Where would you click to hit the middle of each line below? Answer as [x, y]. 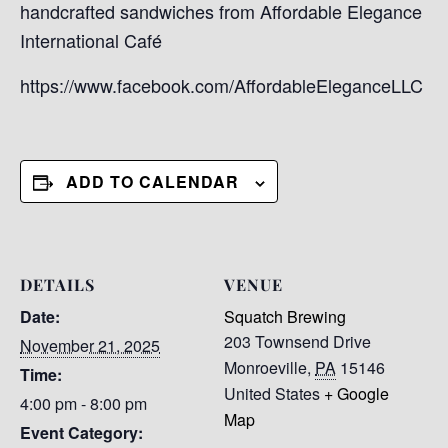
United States [272, 394]
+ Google [356, 394]
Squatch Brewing [285, 317]
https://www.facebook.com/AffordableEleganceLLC [221, 85]
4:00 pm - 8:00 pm [83, 404]
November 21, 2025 [90, 346]
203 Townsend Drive [297, 342]
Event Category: [81, 433]
